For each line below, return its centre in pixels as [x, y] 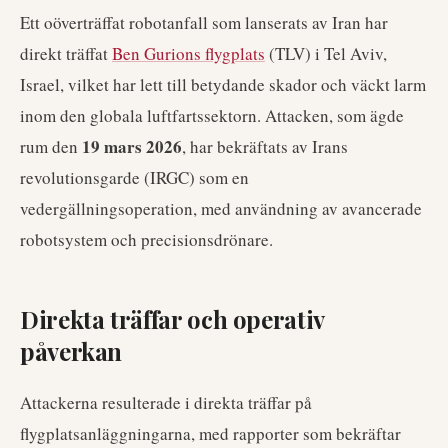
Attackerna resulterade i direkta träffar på [166, 402]
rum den [51, 146]
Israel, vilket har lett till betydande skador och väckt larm [223, 84]
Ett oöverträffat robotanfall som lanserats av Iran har [204, 22]
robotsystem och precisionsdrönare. [146, 239]
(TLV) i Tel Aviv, [326, 53]
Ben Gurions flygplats [188, 53]
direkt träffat [66, 53]
